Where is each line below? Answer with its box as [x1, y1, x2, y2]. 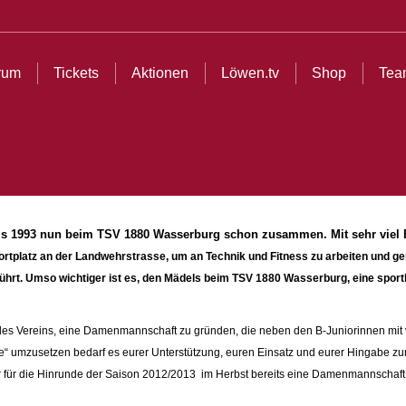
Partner [310, 21, 357, 36]
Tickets [53, 65, 99, 81]
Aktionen [131, 65, 188, 81]
